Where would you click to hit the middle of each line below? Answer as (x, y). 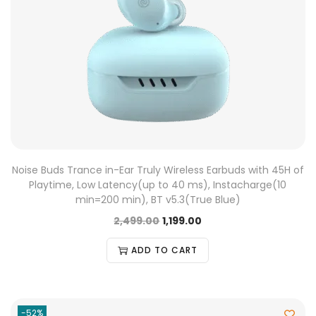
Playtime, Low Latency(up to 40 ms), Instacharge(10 (158, 185)
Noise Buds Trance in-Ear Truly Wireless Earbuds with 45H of (158, 170)
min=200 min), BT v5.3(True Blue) (158, 200)
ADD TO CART (165, 250)
